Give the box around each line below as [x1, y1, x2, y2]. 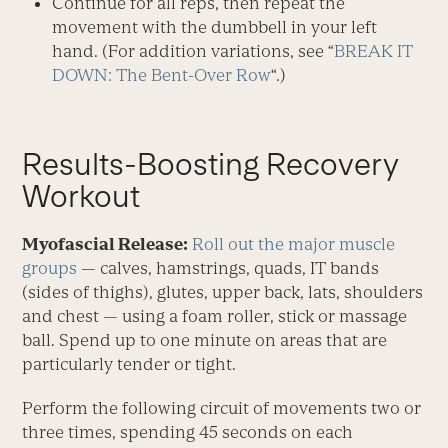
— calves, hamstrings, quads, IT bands [77, 258, 380, 279]
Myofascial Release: [22, 234, 189, 255]
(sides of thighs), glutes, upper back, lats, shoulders [22, 282, 424, 303]
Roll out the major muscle [192, 234, 396, 255]
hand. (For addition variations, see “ [52, 41, 335, 62]
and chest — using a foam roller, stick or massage [22, 306, 408, 327]
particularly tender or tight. [22, 354, 237, 375]
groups [22, 258, 78, 279]
